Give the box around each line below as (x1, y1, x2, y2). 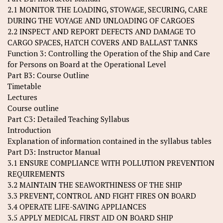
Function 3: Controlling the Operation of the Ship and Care (7, 48, 210, 59)
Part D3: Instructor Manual (7, 147, 101, 157)
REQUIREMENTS (7, 169, 65, 179)
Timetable (7, 81, 41, 92)
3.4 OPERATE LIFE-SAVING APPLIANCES (7, 202, 146, 212)
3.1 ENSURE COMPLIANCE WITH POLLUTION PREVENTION (7, 158, 215, 168)
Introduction (7, 125, 51, 135)
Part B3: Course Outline (7, 70, 89, 81)
